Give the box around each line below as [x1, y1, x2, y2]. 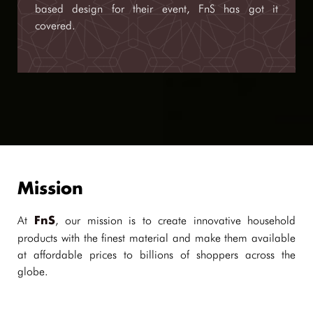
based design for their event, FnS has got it [35, 2, 278, 15]
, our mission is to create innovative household [54, 214, 296, 227]
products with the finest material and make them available [17, 231, 296, 245]
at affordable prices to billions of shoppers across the [17, 248, 296, 261]
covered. [35, 19, 75, 32]
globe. [17, 265, 48, 278]
